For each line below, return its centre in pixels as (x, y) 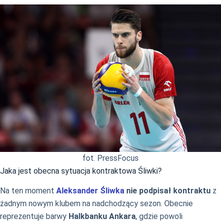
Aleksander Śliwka (90, 191)
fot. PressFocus (110, 158)
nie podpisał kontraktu (167, 191)
